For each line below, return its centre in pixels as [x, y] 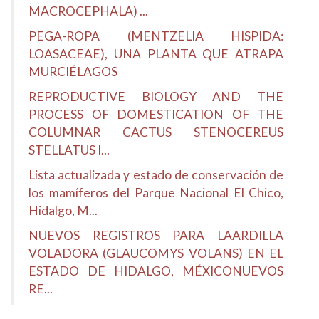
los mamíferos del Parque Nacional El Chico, [156, 193]
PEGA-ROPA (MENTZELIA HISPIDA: [156, 36]
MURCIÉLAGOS [73, 72]
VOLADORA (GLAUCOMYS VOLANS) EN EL [156, 253]
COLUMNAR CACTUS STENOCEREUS [156, 132]
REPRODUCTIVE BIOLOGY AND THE [156, 96]
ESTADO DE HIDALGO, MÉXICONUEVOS [156, 271]
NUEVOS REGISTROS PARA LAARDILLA [156, 235]
